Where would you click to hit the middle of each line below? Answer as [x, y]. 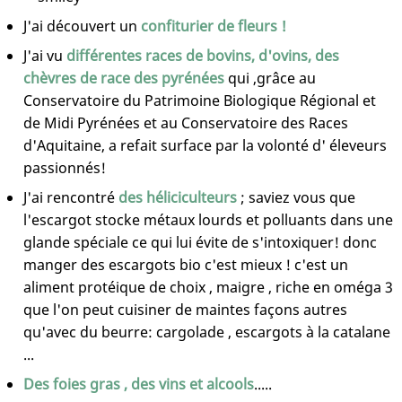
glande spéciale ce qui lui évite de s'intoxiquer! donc [200, 243]
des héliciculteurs [178, 198]
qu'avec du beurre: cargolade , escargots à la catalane [207, 332]
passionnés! [65, 168]
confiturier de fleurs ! [214, 26]
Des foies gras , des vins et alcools [139, 385]
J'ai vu [45, 56]
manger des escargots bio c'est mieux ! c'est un [186, 265]
